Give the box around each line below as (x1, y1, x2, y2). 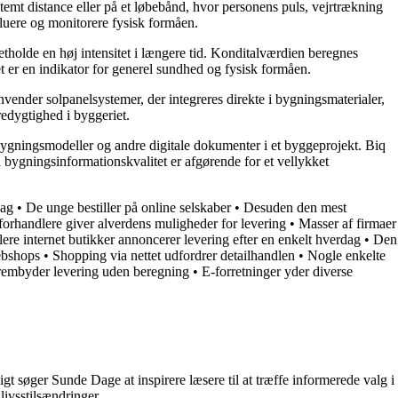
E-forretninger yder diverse (202, 263, 353, 279)
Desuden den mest (243, 199, 346, 215)
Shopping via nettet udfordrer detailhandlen (52, 247, 295, 263)
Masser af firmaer (298, 215, 396, 231)
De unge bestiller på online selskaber (26, 199, 231, 215)
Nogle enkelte (307, 247, 386, 263)
